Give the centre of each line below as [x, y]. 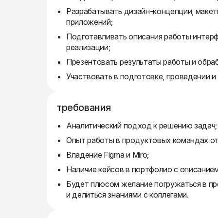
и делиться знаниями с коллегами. [127, 195]
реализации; [88, 47]
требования [84, 108]
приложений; [90, 22]
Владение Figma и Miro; [108, 155]
